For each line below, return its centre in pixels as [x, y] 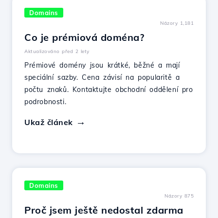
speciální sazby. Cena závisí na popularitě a [102, 77]
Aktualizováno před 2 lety [57, 51]
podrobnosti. [45, 102]
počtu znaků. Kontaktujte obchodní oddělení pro [109, 90]
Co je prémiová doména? [84, 37]
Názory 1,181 [177, 23]
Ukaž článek [49, 122]
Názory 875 [179, 196]
